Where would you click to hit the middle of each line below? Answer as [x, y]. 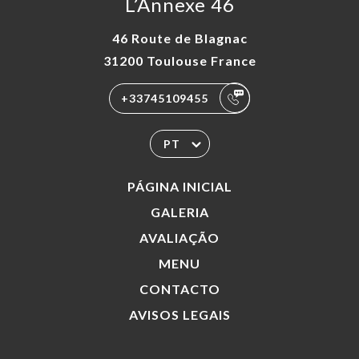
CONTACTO [179, 288]
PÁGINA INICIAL [179, 186]
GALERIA [179, 212]
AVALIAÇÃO [179, 237]
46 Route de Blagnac [179, 38]
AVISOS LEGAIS [179, 314]
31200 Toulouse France [179, 60]
